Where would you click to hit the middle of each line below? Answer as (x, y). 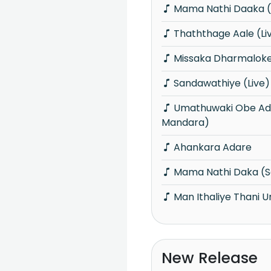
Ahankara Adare (213, 147)
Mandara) (185, 122)
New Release (210, 258)
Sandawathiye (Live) (222, 83)
